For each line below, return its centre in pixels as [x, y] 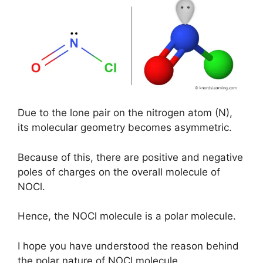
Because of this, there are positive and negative [130, 157]
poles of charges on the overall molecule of [119, 172]
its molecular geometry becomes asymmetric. [125, 128]
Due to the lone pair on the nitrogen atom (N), [125, 113]
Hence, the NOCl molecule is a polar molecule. [127, 216]
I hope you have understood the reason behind [128, 246]
